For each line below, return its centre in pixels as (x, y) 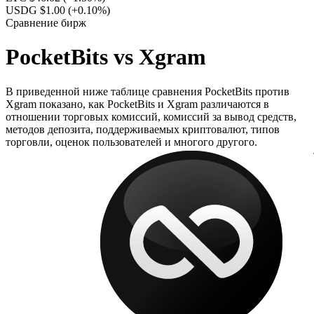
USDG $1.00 (37, 10)
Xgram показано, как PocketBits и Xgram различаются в (137, 104)
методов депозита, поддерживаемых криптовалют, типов (143, 129)
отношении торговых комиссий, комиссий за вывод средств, (151, 116)
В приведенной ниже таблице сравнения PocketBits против (148, 91)
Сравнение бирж (46, 23)
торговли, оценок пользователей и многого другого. (131, 142)
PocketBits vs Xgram (106, 57)
